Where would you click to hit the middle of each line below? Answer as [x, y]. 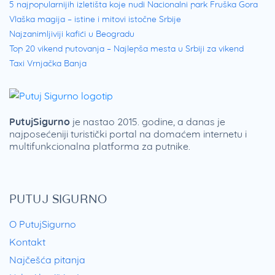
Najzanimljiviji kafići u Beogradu [72, 33]
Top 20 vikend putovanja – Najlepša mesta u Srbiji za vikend [126, 48]
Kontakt [27, 242]
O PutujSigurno [43, 224]
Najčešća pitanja [47, 259]
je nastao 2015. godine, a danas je [148, 121]
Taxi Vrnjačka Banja [48, 63]
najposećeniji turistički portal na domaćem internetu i [128, 134]
